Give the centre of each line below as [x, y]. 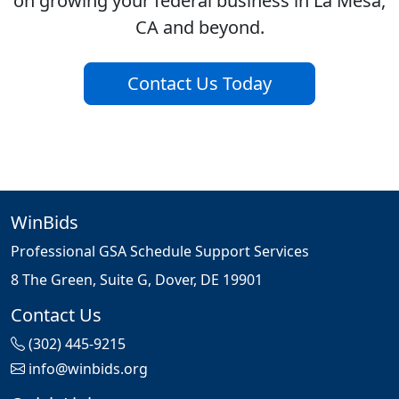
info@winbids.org [88, 369]
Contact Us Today [199, 84]
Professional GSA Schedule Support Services [160, 252]
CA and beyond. [199, 28]
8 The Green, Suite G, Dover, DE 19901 [137, 280]
